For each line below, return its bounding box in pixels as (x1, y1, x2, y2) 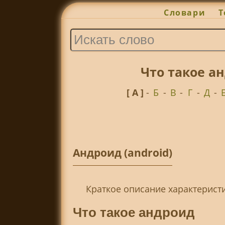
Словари (164, 7, 206, 19)
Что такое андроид (72, 204, 195, 220)
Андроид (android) (72, 146, 172, 160)
